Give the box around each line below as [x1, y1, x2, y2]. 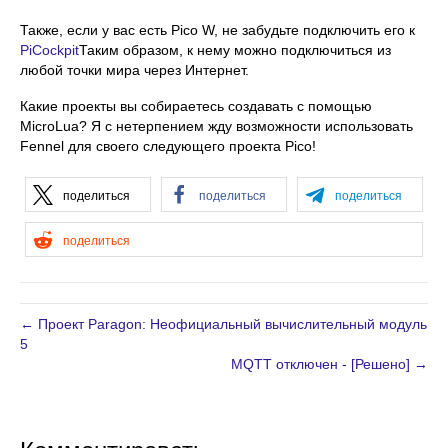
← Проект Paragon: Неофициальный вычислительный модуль [20, 315, 427, 332]
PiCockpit [20, 41, 79, 58]
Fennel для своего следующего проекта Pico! [20, 137, 316, 154]
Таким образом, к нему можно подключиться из [79, 41, 391, 58]
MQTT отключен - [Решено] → [231, 355, 428, 372]
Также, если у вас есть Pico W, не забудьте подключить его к [20, 21, 415, 38]
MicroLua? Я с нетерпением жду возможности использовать [20, 117, 413, 134]
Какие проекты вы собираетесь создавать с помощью [20, 97, 372, 114]
